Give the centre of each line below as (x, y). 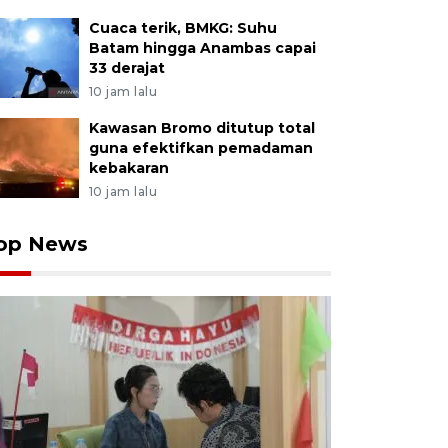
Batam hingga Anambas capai (202, 48)
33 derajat (126, 68)
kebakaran (128, 168)
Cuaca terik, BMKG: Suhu (182, 28)
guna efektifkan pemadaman (200, 148)
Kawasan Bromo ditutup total (201, 128)
